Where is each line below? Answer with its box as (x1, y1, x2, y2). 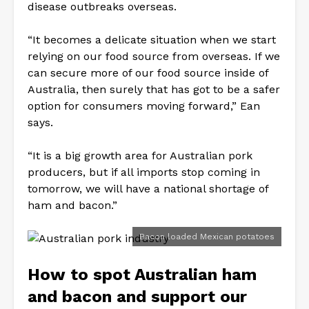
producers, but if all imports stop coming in (28, 165, 260, 179)
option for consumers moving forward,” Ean (28, 99, 260, 112)
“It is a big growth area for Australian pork (28, 148, 252, 162)
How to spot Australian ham (28, 264, 257, 284)
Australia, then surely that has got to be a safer (28, 82, 280, 96)
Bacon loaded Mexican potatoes (139, 231, 275, 241)
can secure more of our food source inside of (28, 66, 268, 79)
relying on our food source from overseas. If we (28, 49, 280, 63)
